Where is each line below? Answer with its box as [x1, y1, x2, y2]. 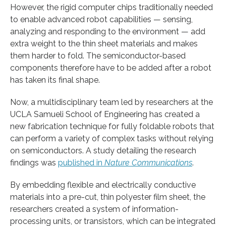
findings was [10, 157, 58, 167]
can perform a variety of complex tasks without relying [10, 133, 213, 143]
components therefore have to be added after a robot [10, 63, 211, 73]
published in [58, 157, 104, 167]
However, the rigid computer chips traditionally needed [10, 2, 213, 12]
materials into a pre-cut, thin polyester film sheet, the [10, 192, 205, 202]
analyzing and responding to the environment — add [10, 26, 205, 36]
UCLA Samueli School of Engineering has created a [10, 109, 200, 119]
